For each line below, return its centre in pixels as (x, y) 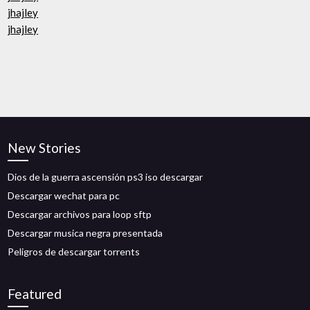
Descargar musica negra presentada (85, 233)
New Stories (45, 148)
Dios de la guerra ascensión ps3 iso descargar (106, 177)
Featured (35, 294)
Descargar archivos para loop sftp (80, 214)
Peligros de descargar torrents (74, 252)
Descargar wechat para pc (64, 195)
